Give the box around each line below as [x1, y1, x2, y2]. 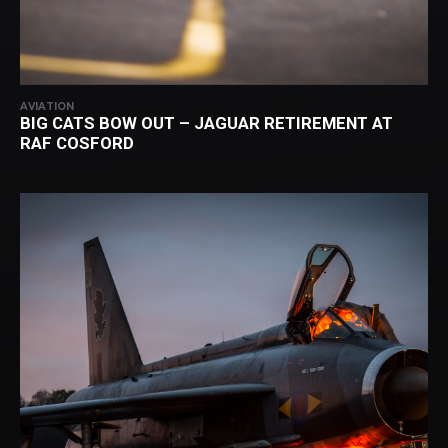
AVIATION [20, 100, 74, 113]
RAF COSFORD [20, 133, 134, 153]
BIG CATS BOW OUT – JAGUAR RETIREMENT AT [20, 113, 393, 133]
